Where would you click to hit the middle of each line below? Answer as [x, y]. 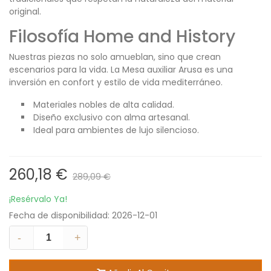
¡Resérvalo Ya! [38, 199]
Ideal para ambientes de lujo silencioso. [116, 130]
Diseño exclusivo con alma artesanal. [112, 117]
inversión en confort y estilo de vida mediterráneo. [116, 82]
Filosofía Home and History [122, 37]
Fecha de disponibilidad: [60, 215]
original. [25, 11]
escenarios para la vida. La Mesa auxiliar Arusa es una [121, 70]
